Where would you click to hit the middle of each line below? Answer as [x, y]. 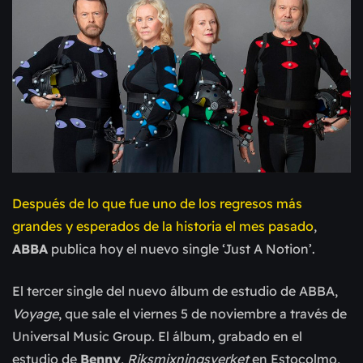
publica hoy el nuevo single [133, 249]
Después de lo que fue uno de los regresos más [157, 204]
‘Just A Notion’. [269, 249]
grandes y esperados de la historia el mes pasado [163, 226]
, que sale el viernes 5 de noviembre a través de [203, 314]
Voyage [35, 314]
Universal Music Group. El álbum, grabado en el [157, 337]
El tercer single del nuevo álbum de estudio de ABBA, [175, 291]
